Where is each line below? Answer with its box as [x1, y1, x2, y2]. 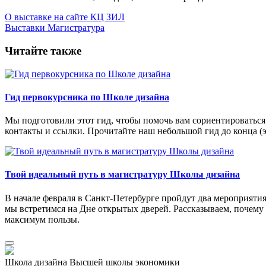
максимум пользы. [5, 214, 80, 224]
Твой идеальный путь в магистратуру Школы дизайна [5, 169, 240, 180]
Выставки [5, 23, 45, 33]
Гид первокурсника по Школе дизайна [5, 91, 169, 102]
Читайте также [5, 44, 81, 57]
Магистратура [47, 23, 104, 33]
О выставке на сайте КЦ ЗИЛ [5, 12, 125, 23]
